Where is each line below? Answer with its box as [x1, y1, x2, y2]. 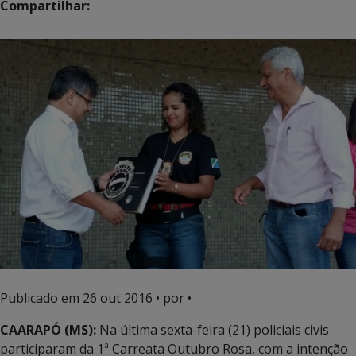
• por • [153, 288, 192, 307]
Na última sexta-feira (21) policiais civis [96, 320, 329, 339]
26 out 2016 [83, 288, 153, 307]
